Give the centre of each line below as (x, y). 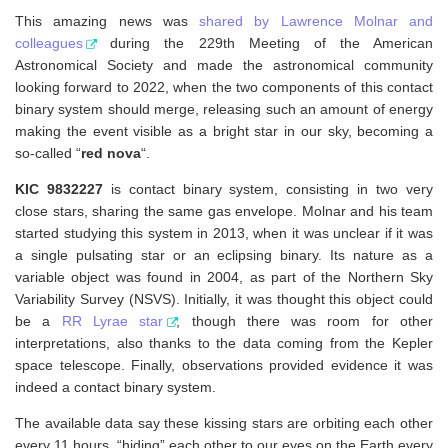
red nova (111, 152)
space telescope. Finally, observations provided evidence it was (224, 364)
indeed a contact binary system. (115, 386)
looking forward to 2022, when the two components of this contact (224, 86)
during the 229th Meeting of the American (264, 42)
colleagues (49, 42)
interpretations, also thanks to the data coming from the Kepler (224, 342)
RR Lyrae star (112, 320)
